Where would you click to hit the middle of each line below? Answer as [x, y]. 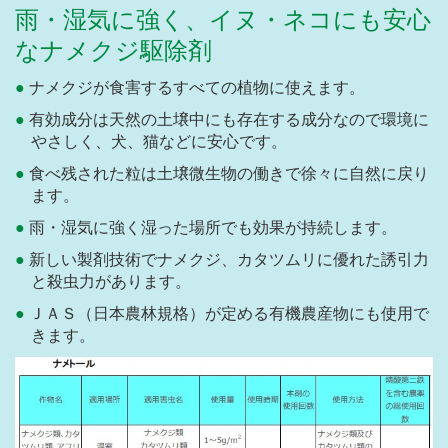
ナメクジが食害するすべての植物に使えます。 [197, 88]
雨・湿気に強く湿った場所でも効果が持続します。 [213, 228]
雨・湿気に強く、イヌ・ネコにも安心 [223, 20]
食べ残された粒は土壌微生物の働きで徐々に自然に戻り [229, 174]
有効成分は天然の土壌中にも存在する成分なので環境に [229, 120]
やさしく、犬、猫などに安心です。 [159, 142]
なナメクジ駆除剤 [113, 51]
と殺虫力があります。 [111, 282]
